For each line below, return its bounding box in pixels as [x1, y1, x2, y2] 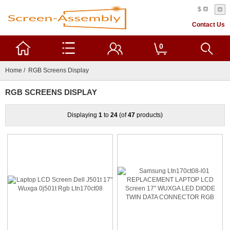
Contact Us [192, 22, 225, 28]
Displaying [67, 111, 99, 119]
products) [135, 111, 163, 119]
